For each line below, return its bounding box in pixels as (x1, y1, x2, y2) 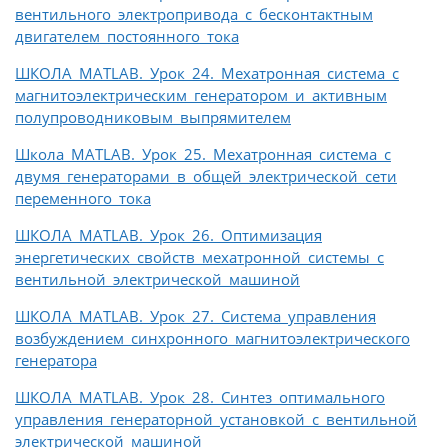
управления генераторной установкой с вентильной (15, 409, 417, 430)
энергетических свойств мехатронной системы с (15, 247, 384, 268)
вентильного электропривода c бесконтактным (15, 4, 373, 25)
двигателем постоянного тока (15, 26, 239, 47)
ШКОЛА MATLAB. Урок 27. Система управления (15, 306, 376, 327)
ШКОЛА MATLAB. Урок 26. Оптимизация (15, 225, 322, 246)
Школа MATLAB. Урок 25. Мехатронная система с (15, 144, 391, 165)
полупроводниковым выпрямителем (15, 107, 291, 128)
